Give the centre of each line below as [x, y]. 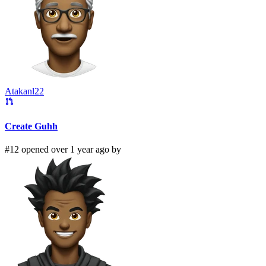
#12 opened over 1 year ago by [63, 150]
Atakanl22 [24, 91]
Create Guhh [31, 126]
